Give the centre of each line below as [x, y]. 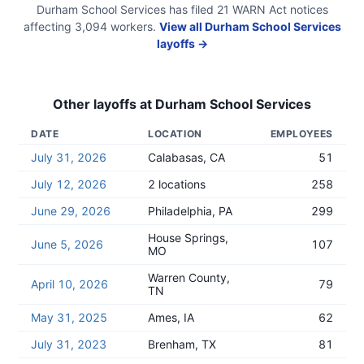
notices [309, 9]
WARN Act [258, 9]
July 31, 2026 [69, 157]
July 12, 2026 [69, 184]
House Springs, [188, 238]
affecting [47, 26]
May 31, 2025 [69, 317]
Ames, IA [171, 317]
